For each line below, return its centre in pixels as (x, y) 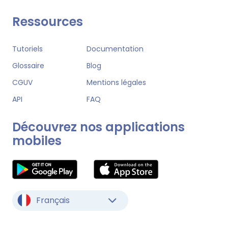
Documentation (115, 49)
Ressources (48, 21)
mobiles (37, 140)
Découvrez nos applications (98, 127)
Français (53, 200)
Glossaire (28, 65)
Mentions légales (116, 82)
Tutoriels (27, 49)
